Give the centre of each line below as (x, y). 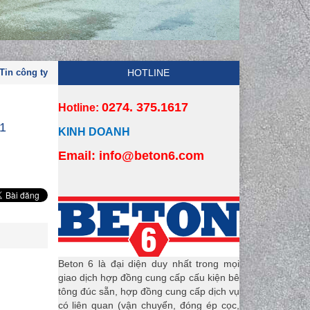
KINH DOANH (94, 132)
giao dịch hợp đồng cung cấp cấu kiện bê (148, 277)
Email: (76, 156)
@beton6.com (163, 156)
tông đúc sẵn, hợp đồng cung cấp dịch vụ (148, 291)
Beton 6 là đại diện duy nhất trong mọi (148, 263)
